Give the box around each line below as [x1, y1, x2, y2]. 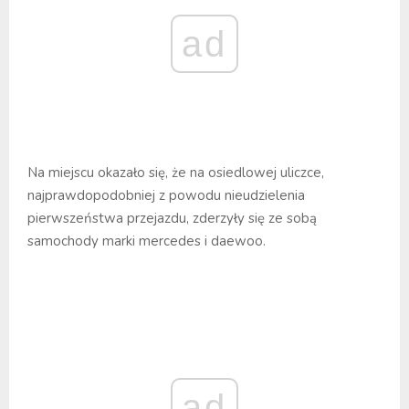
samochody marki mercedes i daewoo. [27, 231, 266, 250]
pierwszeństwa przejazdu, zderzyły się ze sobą [27, 208, 317, 227]
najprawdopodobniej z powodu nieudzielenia [27, 185, 305, 204]
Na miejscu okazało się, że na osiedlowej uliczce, [27, 163, 324, 182]
